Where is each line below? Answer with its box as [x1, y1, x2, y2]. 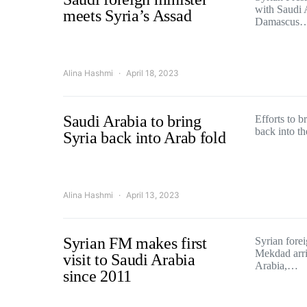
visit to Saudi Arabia [63, 251, 195, 269]
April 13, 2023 [126, 190, 180, 200]
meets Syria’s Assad [63, 7, 192, 25]
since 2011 [63, 267, 132, 285]
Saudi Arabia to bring [63, 112, 201, 130]
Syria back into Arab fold [63, 129, 226, 147]
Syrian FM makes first [63, 234, 207, 252]
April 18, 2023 [126, 68, 179, 78]
